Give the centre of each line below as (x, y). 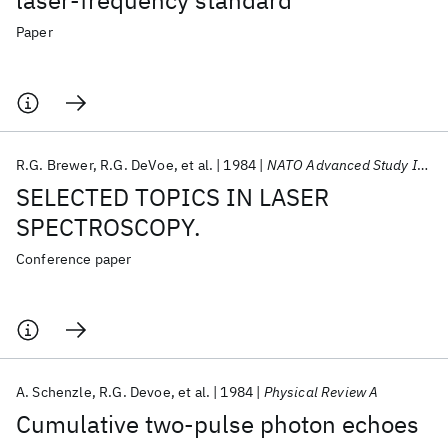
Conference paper (74, 259)
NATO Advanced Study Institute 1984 (341, 165)
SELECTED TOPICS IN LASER (172, 197)
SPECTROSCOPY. (108, 227)
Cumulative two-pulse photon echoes (217, 424)
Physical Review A (321, 392)
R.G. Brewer (54, 165)
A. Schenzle (54, 392)
